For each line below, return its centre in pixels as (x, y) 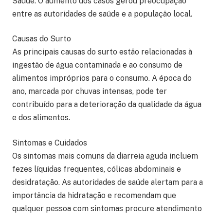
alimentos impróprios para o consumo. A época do (102, 78)
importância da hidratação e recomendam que (94, 195)
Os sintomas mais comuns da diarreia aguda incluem (105, 156)
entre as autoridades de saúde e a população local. (102, 14)
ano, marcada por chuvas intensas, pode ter (90, 91)
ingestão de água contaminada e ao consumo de (97, 65)
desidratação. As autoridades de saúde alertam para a (108, 182)
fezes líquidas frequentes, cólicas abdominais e (97, 169)
